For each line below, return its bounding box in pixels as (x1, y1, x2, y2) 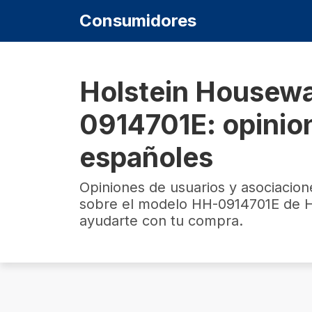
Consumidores (79, 10, 196, 31)
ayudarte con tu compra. (79, 212, 243, 229)
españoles (79, 141, 213, 173)
